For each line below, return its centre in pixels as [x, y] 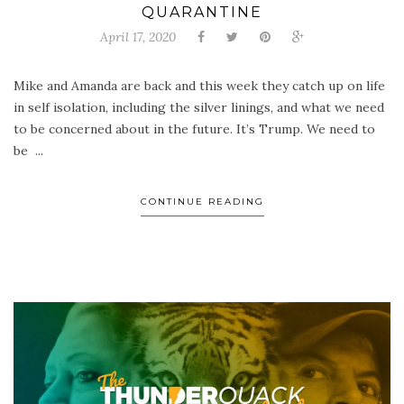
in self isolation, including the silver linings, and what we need [199, 108]
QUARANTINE [202, 13]
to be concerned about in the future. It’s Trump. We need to [194, 129]
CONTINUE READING [202, 202]
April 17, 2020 [138, 37]
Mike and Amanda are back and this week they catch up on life [199, 86]
